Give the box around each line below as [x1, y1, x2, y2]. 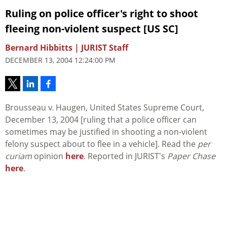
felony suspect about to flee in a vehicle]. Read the [5, 138, 198, 150]
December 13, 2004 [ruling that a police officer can [5, 114, 197, 126]
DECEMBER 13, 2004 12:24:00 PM [5, 55, 116, 65]
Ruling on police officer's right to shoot [5, 7, 198, 21]
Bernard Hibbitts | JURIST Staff [5, 42, 128, 54]
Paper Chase [167, 150, 215, 162]
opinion [32, 150, 65, 162]
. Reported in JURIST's [84, 150, 167, 162]
